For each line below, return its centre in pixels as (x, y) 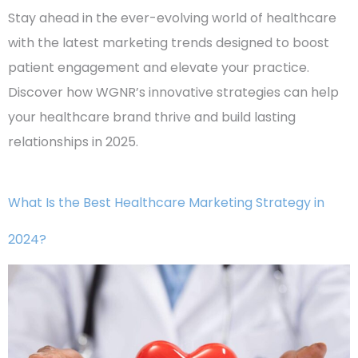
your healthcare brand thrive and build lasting (152, 117)
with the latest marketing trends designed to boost (169, 42)
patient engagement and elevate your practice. (159, 67)
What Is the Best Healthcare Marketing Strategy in (166, 202)
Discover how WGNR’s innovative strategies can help (173, 92)
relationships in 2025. (73, 141)
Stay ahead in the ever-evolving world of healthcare (172, 18)
